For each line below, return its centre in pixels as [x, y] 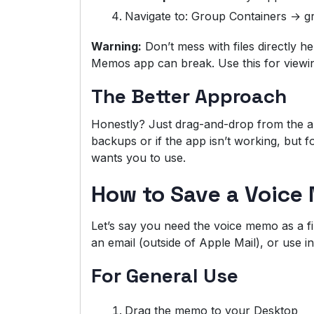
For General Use [165, 275]
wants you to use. [138, 157]
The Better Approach [189, 96]
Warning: [116, 46]
